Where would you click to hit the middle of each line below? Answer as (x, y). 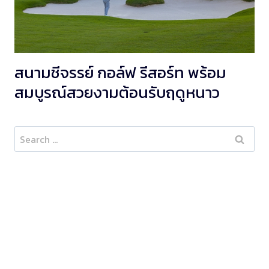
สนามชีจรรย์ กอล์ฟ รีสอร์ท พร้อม (120, 73)
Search (29, 134)
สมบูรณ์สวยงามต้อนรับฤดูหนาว (117, 92)
